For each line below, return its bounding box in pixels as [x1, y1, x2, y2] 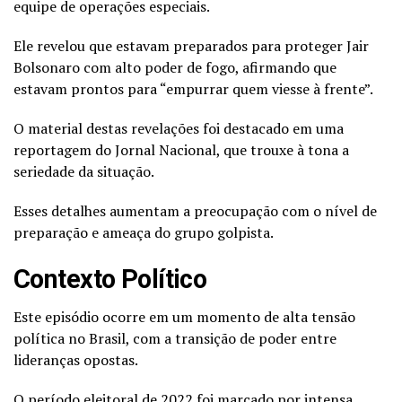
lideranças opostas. [13, 349, 138, 370]
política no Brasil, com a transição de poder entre [13, 328, 336, 348]
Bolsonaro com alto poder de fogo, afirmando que [13, 57, 336, 77]
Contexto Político [13, 263, 207, 294]
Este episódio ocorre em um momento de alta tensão [13, 306, 355, 327]
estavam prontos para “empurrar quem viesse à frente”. [13, 78, 373, 99]
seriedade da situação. [13, 161, 154, 181]
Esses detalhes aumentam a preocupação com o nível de [13, 200, 377, 221]
